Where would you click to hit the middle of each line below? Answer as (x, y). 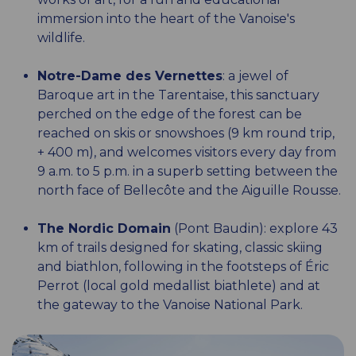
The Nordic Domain (104, 228)
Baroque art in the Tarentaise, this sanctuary (178, 95)
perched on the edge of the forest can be (170, 114)
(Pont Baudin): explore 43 (254, 228)
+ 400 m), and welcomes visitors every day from (187, 152)
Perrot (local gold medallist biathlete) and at (179, 285)
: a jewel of (255, 75)
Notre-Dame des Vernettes (130, 75)
